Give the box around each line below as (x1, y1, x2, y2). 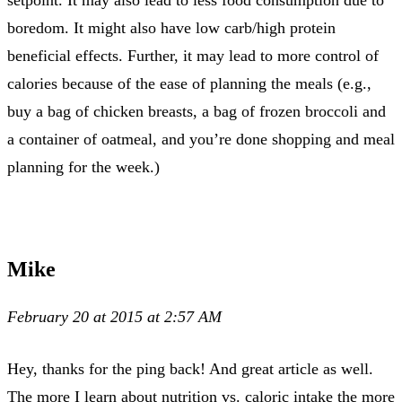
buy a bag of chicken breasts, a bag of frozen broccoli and (7, 101, 386, 120)
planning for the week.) (7, 157, 160, 176)
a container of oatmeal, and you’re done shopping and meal (7, 129, 395, 148)
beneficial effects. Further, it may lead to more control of (7, 46, 379, 65)
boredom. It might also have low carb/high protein (7, 18, 336, 37)
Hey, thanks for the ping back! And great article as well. (7, 359, 373, 378)
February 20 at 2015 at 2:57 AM (7, 307, 222, 326)
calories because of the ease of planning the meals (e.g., (7, 74, 371, 92)
